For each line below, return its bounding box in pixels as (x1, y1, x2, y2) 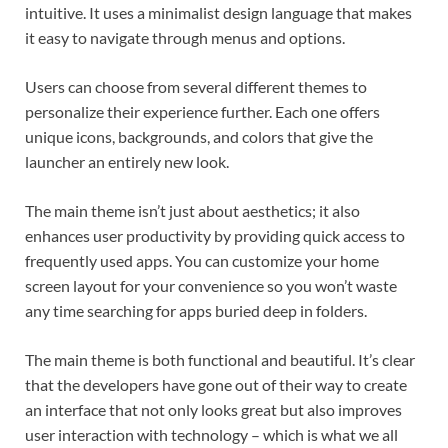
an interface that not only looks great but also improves (25, 399, 402, 419)
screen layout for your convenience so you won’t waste (25, 275, 397, 295)
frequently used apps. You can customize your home (25, 250, 379, 270)
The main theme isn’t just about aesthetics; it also (25, 200, 360, 220)
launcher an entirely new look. (25, 151, 229, 171)
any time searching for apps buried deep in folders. (25, 300, 367, 320)
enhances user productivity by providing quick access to (25, 225, 405, 245)
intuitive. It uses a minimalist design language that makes (25, 2, 412, 22)
